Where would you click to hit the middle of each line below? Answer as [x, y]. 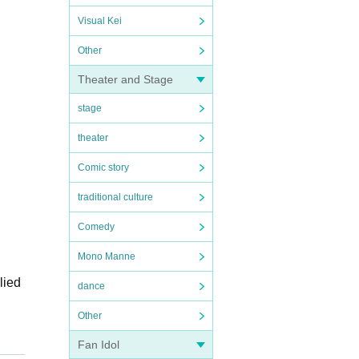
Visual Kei [100, 21]
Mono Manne [107, 256]
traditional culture [115, 197]
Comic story [103, 167]
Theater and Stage [125, 79]
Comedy [96, 227]
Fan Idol [99, 345]
